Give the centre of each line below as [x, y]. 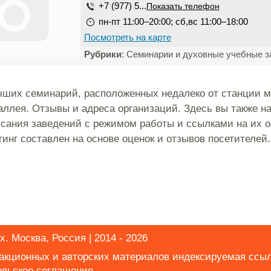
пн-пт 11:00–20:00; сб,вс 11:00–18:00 [173, 21]
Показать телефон [183, 6]
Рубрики [103, 54]
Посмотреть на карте [127, 37]
